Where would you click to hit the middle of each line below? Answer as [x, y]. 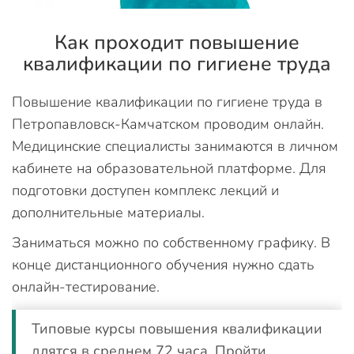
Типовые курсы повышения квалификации [177, 328]
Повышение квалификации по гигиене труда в [167, 102]
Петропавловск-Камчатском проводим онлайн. [168, 124]
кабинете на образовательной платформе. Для [169, 168]
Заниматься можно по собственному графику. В [171, 242]
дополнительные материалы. [108, 212]
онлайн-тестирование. [86, 286]
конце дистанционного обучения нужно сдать [163, 264]
